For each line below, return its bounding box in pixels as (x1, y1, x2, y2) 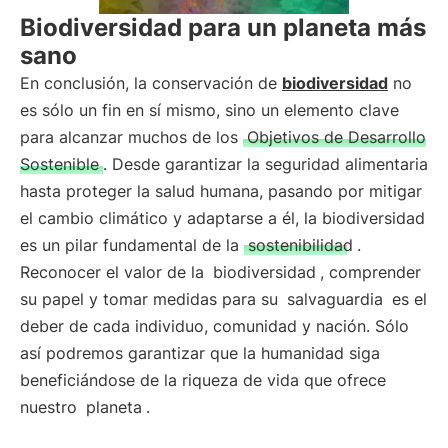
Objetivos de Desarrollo (247, 127, 426, 147)
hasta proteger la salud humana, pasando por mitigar (20, 181, 422, 201)
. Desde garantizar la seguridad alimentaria (103, 154, 428, 174)
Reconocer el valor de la (20, 262, 209, 282)
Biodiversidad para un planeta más (20, 13, 426, 42)
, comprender (320, 262, 421, 282)
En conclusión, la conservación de (20, 73, 282, 93)
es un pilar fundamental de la (20, 235, 244, 255)
